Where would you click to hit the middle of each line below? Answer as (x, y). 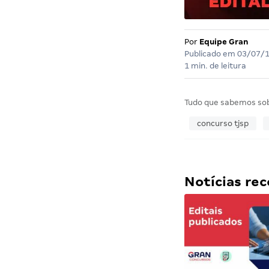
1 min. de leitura (215, 65)
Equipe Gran (224, 41)
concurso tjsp (222, 123)
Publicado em (210, 53)
